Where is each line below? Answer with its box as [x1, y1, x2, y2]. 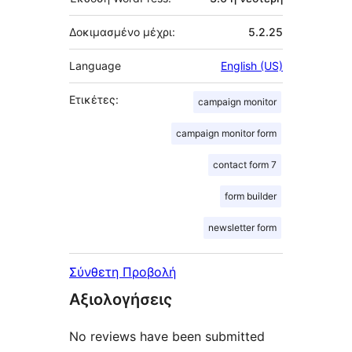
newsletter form [208, 221, 277, 233]
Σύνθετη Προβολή [69, 263, 176, 280]
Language [69, 58, 121, 72]
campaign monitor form [176, 126, 277, 139]
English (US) [221, 58, 283, 72]
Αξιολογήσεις [69, 289, 172, 309]
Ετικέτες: [69, 92, 119, 106]
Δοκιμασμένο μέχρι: [69, 24, 175, 38]
